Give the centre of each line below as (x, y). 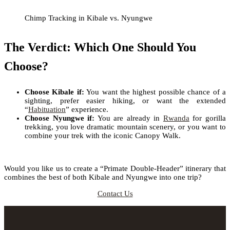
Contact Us (115, 194)
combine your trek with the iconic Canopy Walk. (103, 136)
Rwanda (176, 118)
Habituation (47, 110)
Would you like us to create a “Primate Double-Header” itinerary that (115, 169)
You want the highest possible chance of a (155, 92)
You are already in (129, 118)
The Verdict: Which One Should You (100, 47)
